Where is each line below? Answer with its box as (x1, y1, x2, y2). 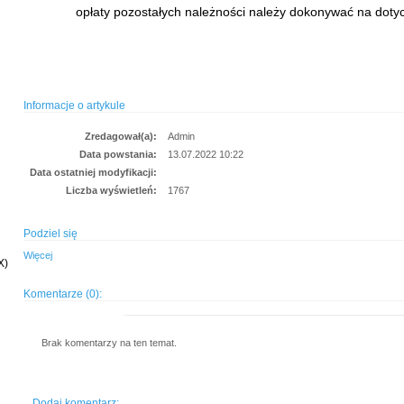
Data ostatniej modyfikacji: (30, 167, 157, 179)
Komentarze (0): (23, 288, 102, 300)
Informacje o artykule (23, 99, 125, 113)
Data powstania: (79, 149, 157, 161)
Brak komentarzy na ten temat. (41, 336, 177, 348)
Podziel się (23, 227, 78, 241)
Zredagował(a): (85, 131, 157, 142)
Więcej (23, 250, 52, 261)
